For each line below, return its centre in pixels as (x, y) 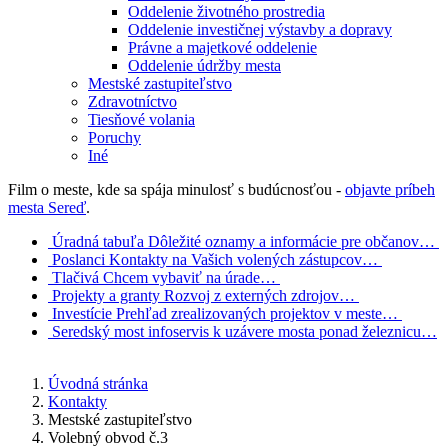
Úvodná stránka (98, 383)
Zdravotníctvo (132, 101)
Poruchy (114, 137)
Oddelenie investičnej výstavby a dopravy (260, 29)
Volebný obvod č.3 (108, 437)
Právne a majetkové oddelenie (222, 47)
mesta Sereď (47, 207)
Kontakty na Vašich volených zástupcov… (243, 259)
